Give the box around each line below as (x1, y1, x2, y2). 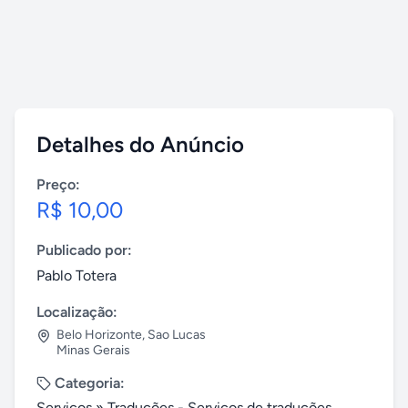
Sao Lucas (148, 327, 206, 342)
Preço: (36, 176, 80, 193)
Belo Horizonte (56, 327, 142, 342)
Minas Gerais (56, 342, 130, 358)
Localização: (36, 303, 117, 321)
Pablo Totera (36, 267, 117, 284)
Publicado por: (36, 241, 132, 259)
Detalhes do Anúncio (36, 131, 244, 158)
